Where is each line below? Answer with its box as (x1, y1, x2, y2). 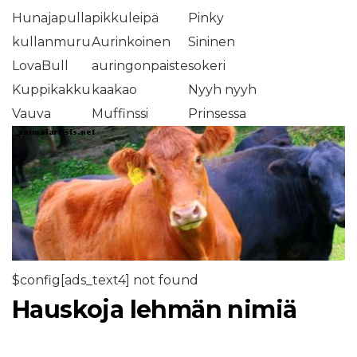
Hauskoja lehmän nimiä (12, 294, 297, 324)
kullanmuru (12, 33, 91, 49)
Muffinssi (92, 105, 148, 121)
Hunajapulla (12, 10, 92, 25)
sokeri (188, 57, 226, 73)
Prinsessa (188, 105, 246, 121)
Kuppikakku (12, 81, 91, 97)
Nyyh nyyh (188, 81, 257, 97)
